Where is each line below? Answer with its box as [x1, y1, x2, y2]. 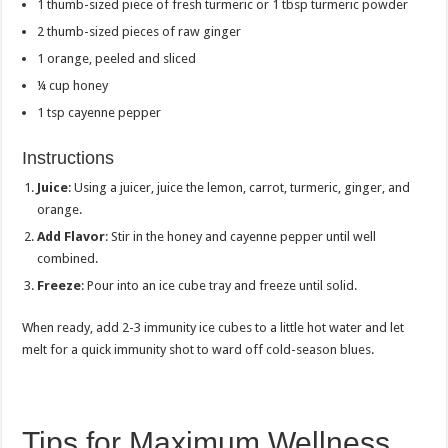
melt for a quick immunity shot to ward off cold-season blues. [22, 341, 375, 357]
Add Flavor [37, 228, 106, 244]
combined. [37, 250, 99, 266]
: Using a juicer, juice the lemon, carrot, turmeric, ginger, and [68, 179, 411, 195]
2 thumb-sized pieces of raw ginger [37, 23, 242, 39]
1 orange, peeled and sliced [37, 50, 197, 66]
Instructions [22, 147, 115, 168]
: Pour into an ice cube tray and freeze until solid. [81, 277, 358, 293]
